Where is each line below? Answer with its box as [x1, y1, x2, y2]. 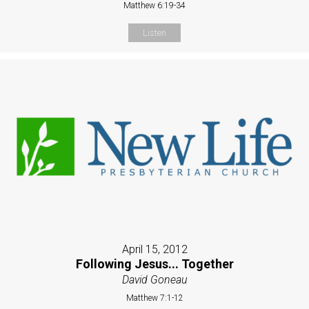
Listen [143, 28, 166, 39]
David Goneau [121, 272, 188, 286]
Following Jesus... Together [75, 256, 234, 271]
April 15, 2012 [121, 242, 188, 256]
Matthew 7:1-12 [126, 292, 183, 303]
